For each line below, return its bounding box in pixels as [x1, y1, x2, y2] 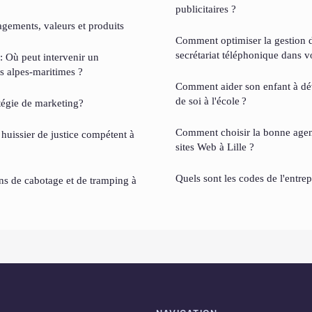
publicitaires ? [175, 3, 236, 15]
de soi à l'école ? [175, 95, 247, 107]
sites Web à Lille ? [175, 141, 254, 153]
